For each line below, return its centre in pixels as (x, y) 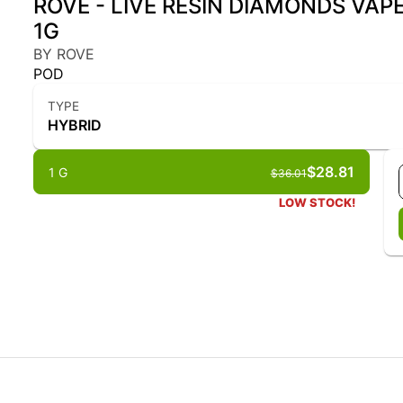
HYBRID (75, 125)
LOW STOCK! (317, 202)
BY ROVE (64, 54)
